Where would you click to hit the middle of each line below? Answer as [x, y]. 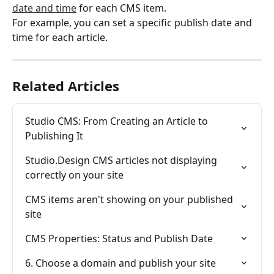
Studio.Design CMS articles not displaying [122, 161]
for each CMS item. [121, 8]
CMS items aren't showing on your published [130, 200]
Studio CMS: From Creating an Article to [118, 121]
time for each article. [60, 38]
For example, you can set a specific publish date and [133, 23]
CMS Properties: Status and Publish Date [119, 239]
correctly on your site [74, 175]
